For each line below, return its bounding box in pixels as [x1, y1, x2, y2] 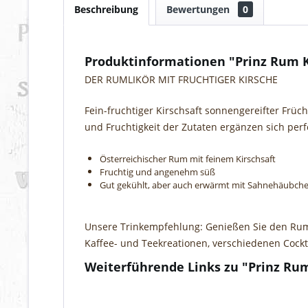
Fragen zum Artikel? [94, 278, 188, 292]
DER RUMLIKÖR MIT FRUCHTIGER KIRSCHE [85, 73, 278, 87]
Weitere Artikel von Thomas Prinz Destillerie [94, 291, 299, 305]
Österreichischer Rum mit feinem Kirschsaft [100, 153, 276, 166]
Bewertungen [166, 3, 232, 16]
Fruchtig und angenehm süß [100, 166, 215, 179]
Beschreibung [74, 3, 138, 16]
